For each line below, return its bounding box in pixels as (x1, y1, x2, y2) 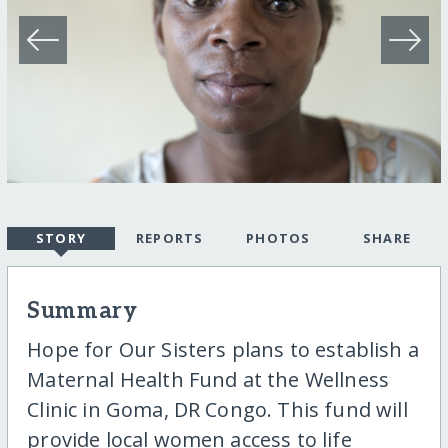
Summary (27, 298, 138, 326)
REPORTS (135, 229, 204, 248)
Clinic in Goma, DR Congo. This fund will (27, 396, 408, 424)
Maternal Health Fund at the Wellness (27, 366, 390, 394)
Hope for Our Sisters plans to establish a (27, 336, 419, 364)
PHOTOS (245, 229, 311, 248)
